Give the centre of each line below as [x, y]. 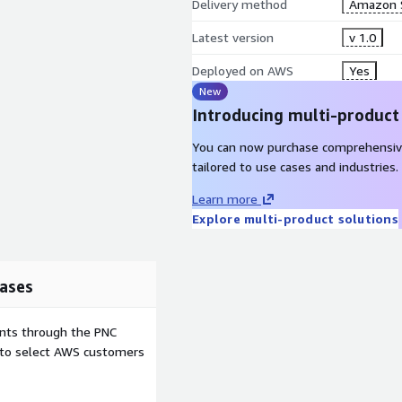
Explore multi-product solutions [295, 218]
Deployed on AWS [243, 70]
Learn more [225, 199]
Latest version [233, 37]
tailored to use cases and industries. [295, 166]
